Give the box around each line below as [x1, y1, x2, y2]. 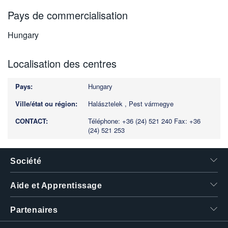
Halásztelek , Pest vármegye [88, 99, 174, 108]
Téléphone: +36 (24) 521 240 [88, 116, 172, 126]
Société [10, 157, 42, 166]
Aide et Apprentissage [10, 181, 102, 190]
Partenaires [10, 206, 58, 215]
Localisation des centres [8, 56, 117, 71]
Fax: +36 [174, 116, 201, 126]
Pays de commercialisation [8, 8, 128, 22]
